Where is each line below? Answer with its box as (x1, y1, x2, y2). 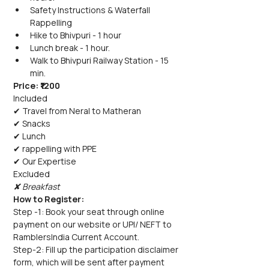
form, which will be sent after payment (13, 256, 166, 268)
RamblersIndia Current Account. (13, 231, 139, 243)
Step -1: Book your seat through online (13, 206, 166, 217)
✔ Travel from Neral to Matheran (13, 105, 141, 116)
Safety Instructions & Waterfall (30, 4, 152, 16)
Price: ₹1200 (13, 80, 60, 91)
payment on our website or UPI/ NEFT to (13, 219, 174, 230)
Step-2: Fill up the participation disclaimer (13, 244, 180, 255)
